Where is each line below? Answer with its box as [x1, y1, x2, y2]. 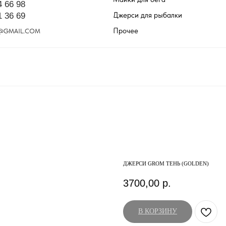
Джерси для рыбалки [113, 10, 182, 20]
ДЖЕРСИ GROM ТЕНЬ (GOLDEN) [123, 160, 209, 166]
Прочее [113, 26, 138, 35]
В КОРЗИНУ [138, 207, 177, 215]
